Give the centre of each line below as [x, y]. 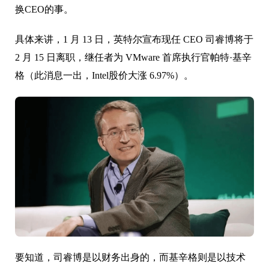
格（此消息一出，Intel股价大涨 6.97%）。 [104, 76]
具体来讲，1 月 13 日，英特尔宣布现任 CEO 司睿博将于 [134, 40]
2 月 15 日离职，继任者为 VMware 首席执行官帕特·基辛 [133, 58]
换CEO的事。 [44, 10]
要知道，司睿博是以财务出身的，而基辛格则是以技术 [130, 257]
